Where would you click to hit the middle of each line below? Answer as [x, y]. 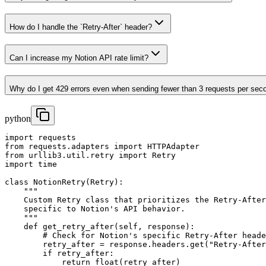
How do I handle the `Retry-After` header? [81, 27]
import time [31, 164]
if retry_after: [59, 254]
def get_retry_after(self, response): [100, 227]
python [18, 119]
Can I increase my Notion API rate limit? [79, 58]
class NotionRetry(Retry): [64, 182]
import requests [40, 138]
